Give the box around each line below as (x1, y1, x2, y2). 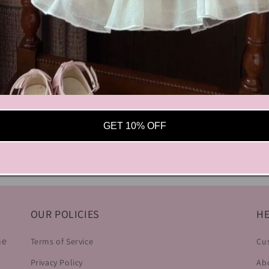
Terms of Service (30, 236, 94, 247)
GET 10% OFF (103, 121, 166, 131)
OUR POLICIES (30, 207, 100, 221)
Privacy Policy (30, 257, 83, 268)
